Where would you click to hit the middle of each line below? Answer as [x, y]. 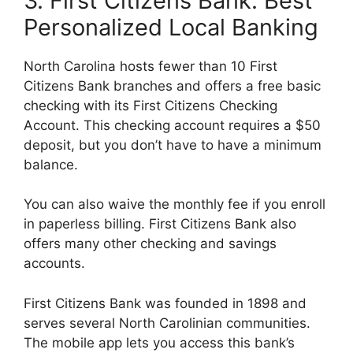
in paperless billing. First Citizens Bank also [160, 224]
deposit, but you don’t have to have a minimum [173, 145]
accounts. [56, 264]
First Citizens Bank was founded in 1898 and [165, 303]
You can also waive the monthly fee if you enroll [175, 204]
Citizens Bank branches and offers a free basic [172, 85]
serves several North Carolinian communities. [167, 323]
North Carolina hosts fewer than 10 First [150, 66]
